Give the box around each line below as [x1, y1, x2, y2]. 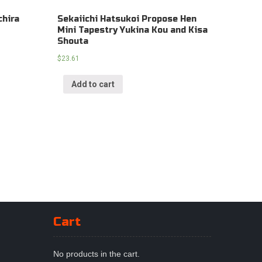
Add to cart [71, 80, 115, 89]
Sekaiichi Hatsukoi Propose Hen [57, 14, 197, 25]
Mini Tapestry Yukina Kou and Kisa [57, 25, 208, 36]
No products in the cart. [53, 249, 140, 258]
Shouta [57, 36, 89, 47]
